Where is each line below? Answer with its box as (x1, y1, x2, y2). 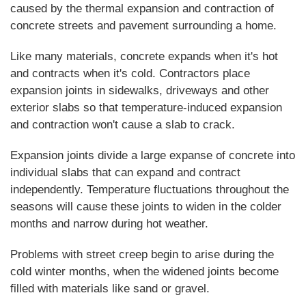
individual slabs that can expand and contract (10, 166, 240, 179)
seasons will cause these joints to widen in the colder (10, 200, 281, 213)
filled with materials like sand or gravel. (10, 282, 210, 295)
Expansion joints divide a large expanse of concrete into (10, 149, 295, 162)
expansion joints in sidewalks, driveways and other (10, 84, 269, 97)
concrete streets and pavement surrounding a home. (10, 19, 277, 32)
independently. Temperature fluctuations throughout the (10, 183, 289, 196)
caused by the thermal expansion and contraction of (10, 2, 274, 15)
